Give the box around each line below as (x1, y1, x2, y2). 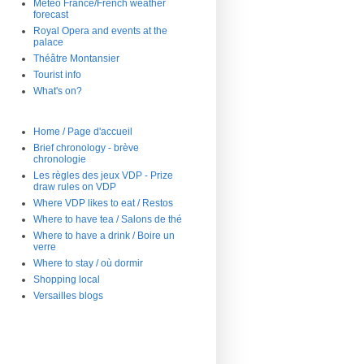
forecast (33, 8, 68, 20)
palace (33, 36, 63, 48)
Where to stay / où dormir (33, 257, 143, 269)
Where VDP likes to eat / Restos (33, 197, 173, 209)
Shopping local (33, 273, 100, 285)
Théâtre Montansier (33, 52, 119, 64)
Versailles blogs (33, 289, 103, 301)
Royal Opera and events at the (33, 24, 167, 37)
